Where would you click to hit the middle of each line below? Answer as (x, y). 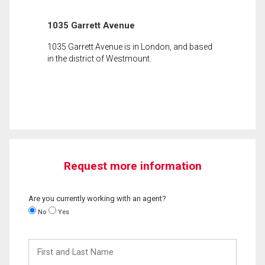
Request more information (132, 166)
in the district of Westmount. (99, 58)
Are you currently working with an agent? (97, 198)
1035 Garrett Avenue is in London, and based (130, 46)
